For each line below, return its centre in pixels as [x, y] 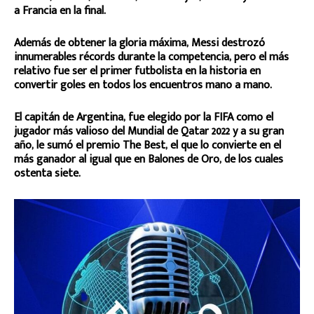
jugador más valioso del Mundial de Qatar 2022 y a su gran [149, 131]
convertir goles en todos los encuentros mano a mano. [143, 85]
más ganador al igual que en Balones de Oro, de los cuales [149, 159]
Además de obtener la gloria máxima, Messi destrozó [139, 43]
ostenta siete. [47, 173]
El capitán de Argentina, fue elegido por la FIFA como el [144, 117]
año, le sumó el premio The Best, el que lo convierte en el [148, 145]
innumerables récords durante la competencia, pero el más [151, 57]
